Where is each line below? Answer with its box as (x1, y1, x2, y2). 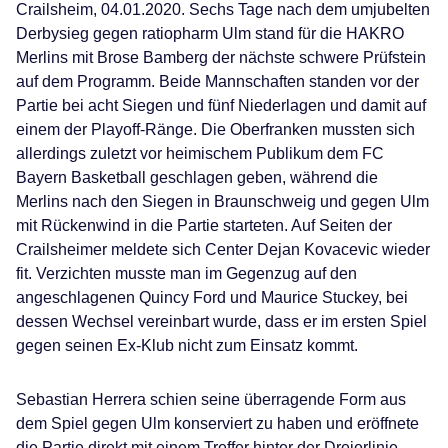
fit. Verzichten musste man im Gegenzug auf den (16, 265, 357, 282)
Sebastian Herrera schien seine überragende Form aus (16, 391, 406, 408)
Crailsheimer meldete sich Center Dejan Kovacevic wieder (16, 241, 430, 258)
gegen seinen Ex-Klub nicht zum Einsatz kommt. (16, 337, 358, 354)
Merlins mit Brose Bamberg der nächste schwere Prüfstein (16, 49, 426, 66)
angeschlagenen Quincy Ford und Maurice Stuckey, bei (16, 289, 408, 306)
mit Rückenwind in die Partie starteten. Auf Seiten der (16, 217, 392, 234)
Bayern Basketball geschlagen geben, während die (16, 169, 378, 186)
